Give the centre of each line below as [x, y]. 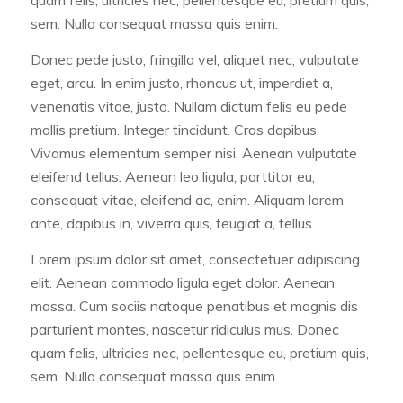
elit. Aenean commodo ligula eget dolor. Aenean [182, 282]
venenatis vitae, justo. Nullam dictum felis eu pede [188, 106]
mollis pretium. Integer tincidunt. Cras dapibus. [175, 129]
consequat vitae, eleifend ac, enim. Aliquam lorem [187, 199]
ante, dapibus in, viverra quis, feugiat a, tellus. [172, 223]
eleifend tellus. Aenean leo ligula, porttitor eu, [172, 176]
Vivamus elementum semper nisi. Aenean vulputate [193, 152]
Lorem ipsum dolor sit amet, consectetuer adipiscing [195, 259]
